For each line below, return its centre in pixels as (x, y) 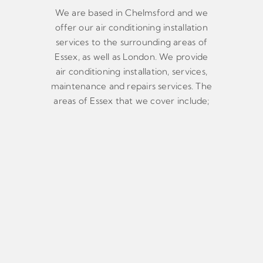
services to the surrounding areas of (131, 42)
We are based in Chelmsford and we (131, 13)
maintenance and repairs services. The (131, 86)
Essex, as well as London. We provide (131, 57)
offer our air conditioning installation (131, 28)
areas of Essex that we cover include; (131, 101)
